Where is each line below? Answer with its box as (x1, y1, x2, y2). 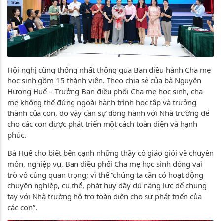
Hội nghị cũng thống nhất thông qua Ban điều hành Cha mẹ (7, 65, 211, 75)
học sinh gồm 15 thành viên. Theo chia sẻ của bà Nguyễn (7, 75, 201, 86)
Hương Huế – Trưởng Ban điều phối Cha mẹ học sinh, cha (7, 86, 203, 97)
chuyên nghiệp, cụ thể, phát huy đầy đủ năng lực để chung (7, 181, 207, 191)
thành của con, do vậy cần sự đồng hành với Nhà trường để (7, 108, 209, 118)
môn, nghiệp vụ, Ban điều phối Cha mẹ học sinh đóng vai (7, 159, 202, 169)
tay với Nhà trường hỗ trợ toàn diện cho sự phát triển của (7, 191, 202, 202)
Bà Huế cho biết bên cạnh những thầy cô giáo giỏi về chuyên (7, 148, 214, 158)
